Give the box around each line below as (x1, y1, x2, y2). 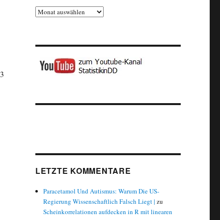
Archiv (34, 6, 53, 15)
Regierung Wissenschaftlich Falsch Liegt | (43, 197, 156, 206)
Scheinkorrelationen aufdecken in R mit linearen (43, 207, 173, 216)
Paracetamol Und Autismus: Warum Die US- (43, 187, 160, 195)
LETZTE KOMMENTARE (35, 165, 131, 176)
